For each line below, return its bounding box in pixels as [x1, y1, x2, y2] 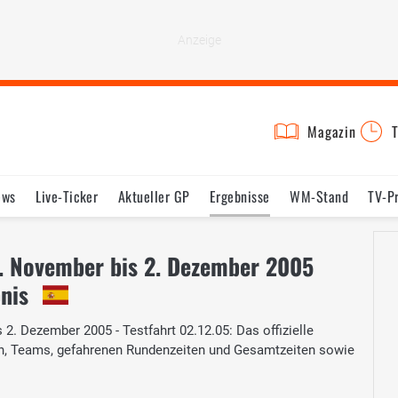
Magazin [307, 121, 356, 142]
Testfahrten [171, 227, 235, 248]
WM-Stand [290, 186, 349, 207]
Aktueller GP [117, 186, 190, 207]
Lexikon [334, 227, 377, 248]
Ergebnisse [209, 186, 270, 207]
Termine [36, 227, 83, 248]
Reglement [254, 227, 315, 248]
